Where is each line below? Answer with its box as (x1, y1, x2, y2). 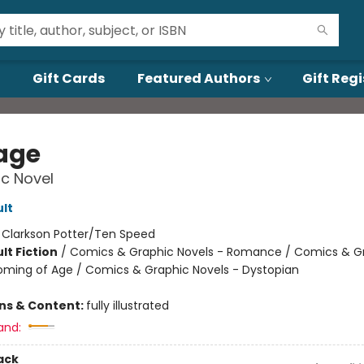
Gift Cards (32, 69, 105, 88)
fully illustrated (85, 297, 169, 314)
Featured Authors (137, 69, 260, 88)
